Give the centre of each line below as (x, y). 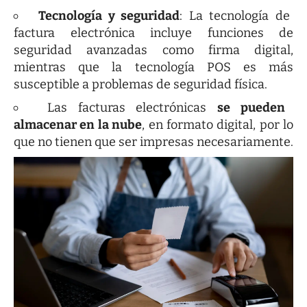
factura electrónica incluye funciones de (153, 33)
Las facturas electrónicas (132, 107)
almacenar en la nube (78, 124)
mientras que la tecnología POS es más (153, 67)
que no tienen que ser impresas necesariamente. (153, 142)
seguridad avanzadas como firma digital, (153, 50)
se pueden (251, 107)
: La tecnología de (235, 15)
